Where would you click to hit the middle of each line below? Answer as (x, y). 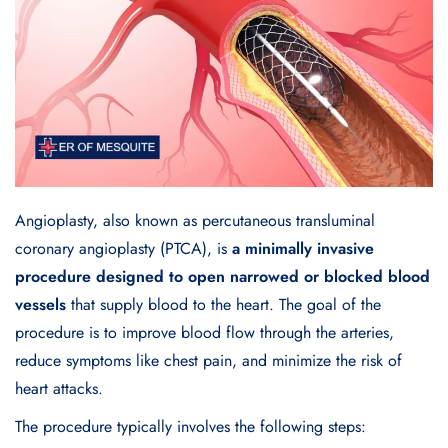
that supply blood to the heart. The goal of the (223, 305)
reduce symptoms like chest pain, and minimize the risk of (208, 361)
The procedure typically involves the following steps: (190, 427)
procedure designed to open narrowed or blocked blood (222, 277)
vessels (40, 305)
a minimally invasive (303, 249)
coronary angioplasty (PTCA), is (123, 249)
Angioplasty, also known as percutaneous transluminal (195, 221)
